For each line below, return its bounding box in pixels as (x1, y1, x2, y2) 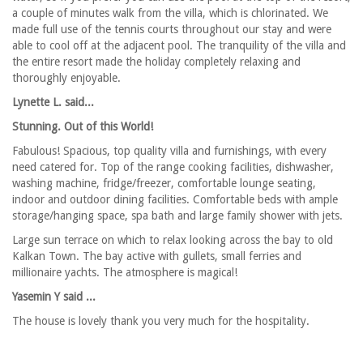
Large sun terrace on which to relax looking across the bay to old (12, 233, 333, 247)
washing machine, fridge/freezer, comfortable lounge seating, (12, 177, 316, 190)
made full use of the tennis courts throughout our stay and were (12, 23, 331, 36)
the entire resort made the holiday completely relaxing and (12, 55, 301, 69)
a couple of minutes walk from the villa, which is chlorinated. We (12, 6, 328, 20)
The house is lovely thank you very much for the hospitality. (12, 314, 310, 328)
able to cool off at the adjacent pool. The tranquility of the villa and (12, 39, 346, 53)
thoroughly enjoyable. (12, 71, 121, 85)
